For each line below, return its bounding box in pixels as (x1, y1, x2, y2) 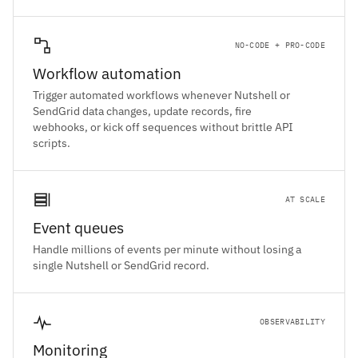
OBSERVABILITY (260, 316, 325, 328)
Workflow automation (33, 64, 181, 84)
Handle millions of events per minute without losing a (33, 242, 301, 257)
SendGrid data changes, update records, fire (33, 104, 252, 119)
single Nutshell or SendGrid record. (33, 258, 209, 273)
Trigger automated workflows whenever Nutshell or (33, 88, 290, 103)
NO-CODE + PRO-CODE (234, 40, 325, 51)
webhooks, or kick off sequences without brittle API (33, 120, 293, 135)
